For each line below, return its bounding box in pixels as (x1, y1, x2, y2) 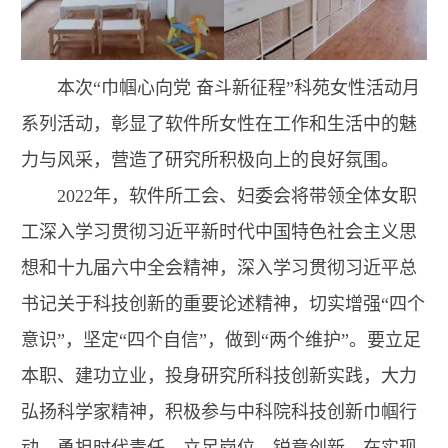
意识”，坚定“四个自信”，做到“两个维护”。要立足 (21, 330, 421, 351)
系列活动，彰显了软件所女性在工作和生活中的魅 (21, 114, 417, 135)
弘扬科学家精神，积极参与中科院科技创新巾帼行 (21, 402, 417, 423)
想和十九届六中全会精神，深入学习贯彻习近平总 (21, 258, 417, 279)
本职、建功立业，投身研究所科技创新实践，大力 (21, 366, 417, 387)
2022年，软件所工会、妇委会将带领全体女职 (57, 186, 417, 207)
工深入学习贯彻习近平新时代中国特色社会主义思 (21, 222, 417, 243)
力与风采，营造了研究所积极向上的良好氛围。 (21, 150, 399, 171)
